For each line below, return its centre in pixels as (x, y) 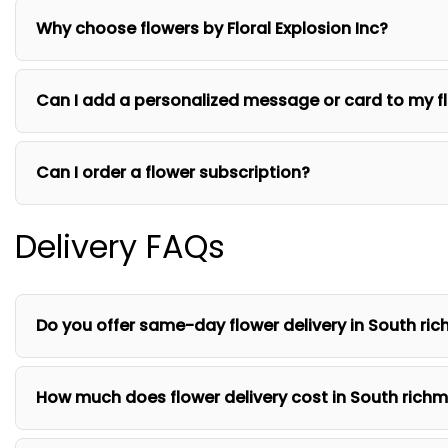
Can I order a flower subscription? (173, 172)
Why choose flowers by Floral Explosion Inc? (212, 28)
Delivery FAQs (120, 246)
